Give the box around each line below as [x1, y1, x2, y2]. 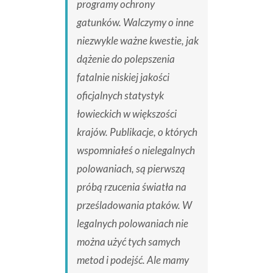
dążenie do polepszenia [76, 52, 175, 66]
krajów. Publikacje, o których [76, 126, 197, 139]
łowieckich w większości [76, 107, 177, 121]
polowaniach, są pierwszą [76, 162, 185, 175]
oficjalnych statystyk [76, 89, 164, 102]
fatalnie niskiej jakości [76, 71, 169, 84]
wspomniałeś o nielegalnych [76, 144, 195, 157]
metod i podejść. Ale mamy [76, 253, 189, 267]
